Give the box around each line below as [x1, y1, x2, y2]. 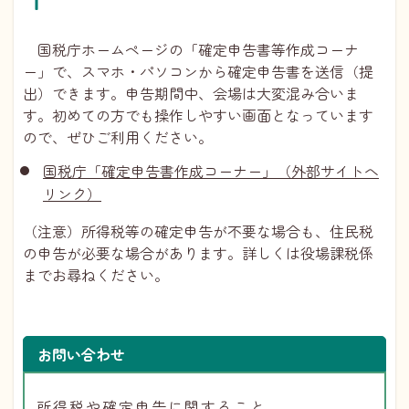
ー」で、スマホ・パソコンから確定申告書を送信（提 [23, 59, 373, 82]
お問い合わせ [37, 342, 125, 365]
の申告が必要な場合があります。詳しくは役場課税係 [23, 241, 373, 264]
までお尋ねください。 [23, 263, 169, 286]
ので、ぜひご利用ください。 [23, 125, 213, 148]
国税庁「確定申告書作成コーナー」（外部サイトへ [43, 159, 379, 182]
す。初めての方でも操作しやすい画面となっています [23, 103, 373, 126]
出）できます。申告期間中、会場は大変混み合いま [23, 81, 359, 104]
